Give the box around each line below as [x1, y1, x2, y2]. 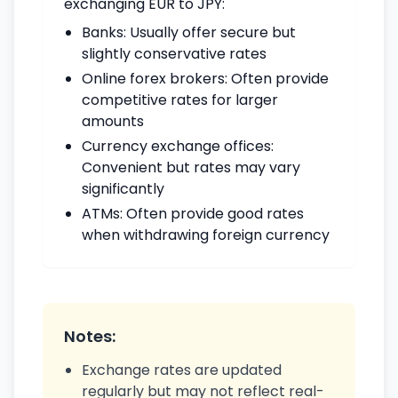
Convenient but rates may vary [82, 157, 300, 178]
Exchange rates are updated [82, 360, 282, 380]
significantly [82, 179, 164, 199]
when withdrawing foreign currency [82, 225, 330, 245]
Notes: [64, 325, 115, 347]
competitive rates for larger [82, 90, 278, 110]
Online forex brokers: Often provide [82, 68, 329, 89]
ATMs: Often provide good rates [82, 203, 304, 224]
